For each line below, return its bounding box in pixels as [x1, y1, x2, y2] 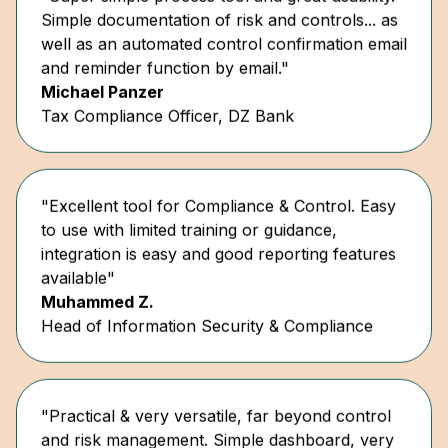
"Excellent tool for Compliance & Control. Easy [41, 163, 396, 184]
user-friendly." [41, 421, 148, 442]
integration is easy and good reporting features [41, 211, 396, 232]
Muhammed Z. [41, 259, 154, 280]
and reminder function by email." [41, 25, 289, 46]
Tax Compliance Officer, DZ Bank [41, 73, 294, 94]
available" [41, 235, 115, 256]
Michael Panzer [41, 49, 164, 70]
